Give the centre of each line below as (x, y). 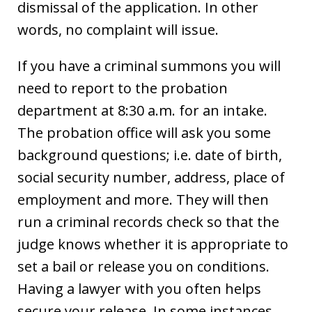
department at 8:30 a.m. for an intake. (142, 110)
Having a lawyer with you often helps (139, 288)
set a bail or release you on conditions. (143, 266)
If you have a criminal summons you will (149, 65)
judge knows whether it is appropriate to (153, 244)
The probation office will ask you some (144, 132)
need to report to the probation (123, 88)
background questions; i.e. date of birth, (150, 155)
